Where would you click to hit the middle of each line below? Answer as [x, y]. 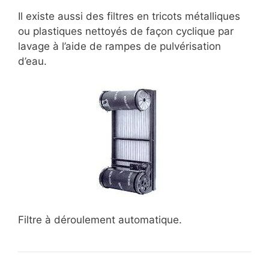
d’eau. [32, 61]
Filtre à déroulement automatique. [100, 219]
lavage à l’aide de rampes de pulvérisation [119, 46]
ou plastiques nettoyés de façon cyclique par [126, 31]
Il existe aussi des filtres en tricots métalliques [129, 16]
